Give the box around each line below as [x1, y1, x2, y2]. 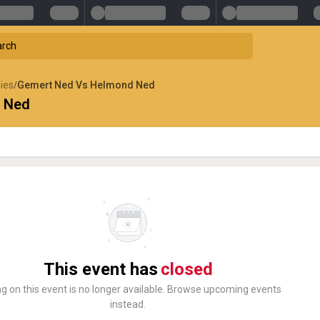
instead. [110, 298, 146, 310]
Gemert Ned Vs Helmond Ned [17, 79, 155, 91]
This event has [43, 259, 158, 279]
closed [160, 259, 213, 279]
